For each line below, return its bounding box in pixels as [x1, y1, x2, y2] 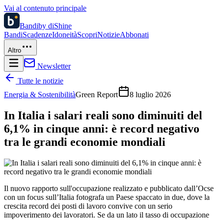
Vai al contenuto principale [4, 4, 86, 12]
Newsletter [35, 62, 71, 70]
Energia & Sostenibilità [4, 90, 76, 99]
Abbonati [120, 30, 149, 39]
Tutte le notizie [16, 77, 63, 85]
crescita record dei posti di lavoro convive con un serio [4, 201, 172, 210]
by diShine [38, 22, 72, 30]
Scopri [77, 30, 97, 39]
